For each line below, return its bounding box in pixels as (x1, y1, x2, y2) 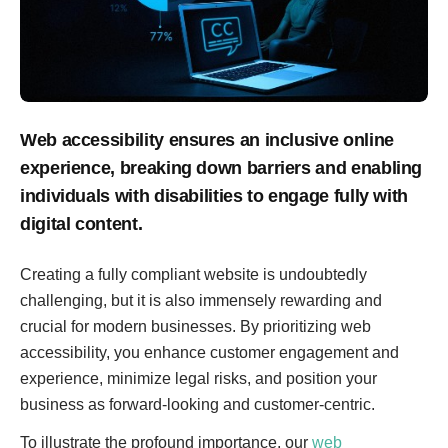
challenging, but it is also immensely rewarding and (20, 292, 382, 309)
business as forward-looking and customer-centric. (20, 396, 375, 413)
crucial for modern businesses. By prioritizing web (20, 318, 371, 335)
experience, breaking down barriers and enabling (20, 158, 423, 178)
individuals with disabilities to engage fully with (20, 186, 409, 206)
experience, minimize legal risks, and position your (20, 370, 377, 387)
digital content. (20, 214, 143, 234)
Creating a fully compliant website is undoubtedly (20, 266, 367, 283)
